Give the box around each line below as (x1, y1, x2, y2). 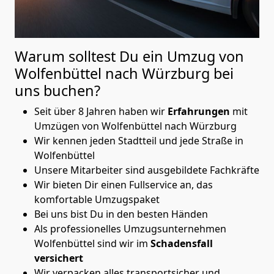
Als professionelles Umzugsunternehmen (34, 221, 226, 235)
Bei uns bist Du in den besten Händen (34, 207, 208, 221)
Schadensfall (150, 236, 213, 250)
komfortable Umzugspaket (34, 192, 160, 206)
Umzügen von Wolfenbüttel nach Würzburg (34, 119, 237, 133)
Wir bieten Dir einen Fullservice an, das (34, 177, 213, 191)
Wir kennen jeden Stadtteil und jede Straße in (34, 133, 243, 147)
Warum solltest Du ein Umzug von (15, 46, 244, 66)
